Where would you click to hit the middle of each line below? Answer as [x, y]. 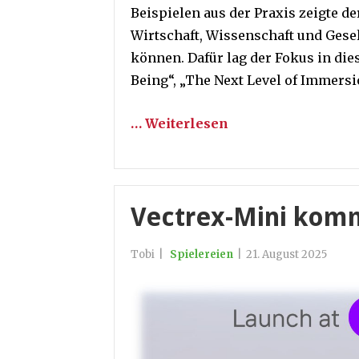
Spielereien [202, 254]
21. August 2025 [286, 254]
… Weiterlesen [179, 123]
